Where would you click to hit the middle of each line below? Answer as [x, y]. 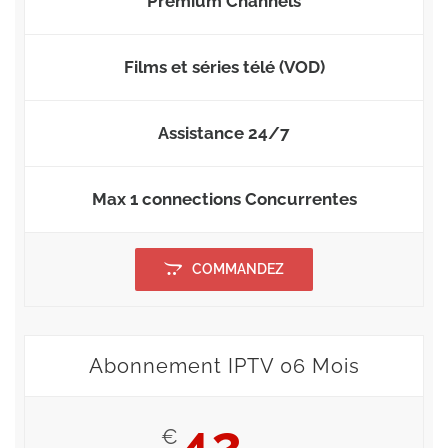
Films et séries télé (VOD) [224, 66]
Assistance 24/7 [224, 132]
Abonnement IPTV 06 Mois [224, 365]
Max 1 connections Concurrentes [224, 198]
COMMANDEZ [237, 268]
